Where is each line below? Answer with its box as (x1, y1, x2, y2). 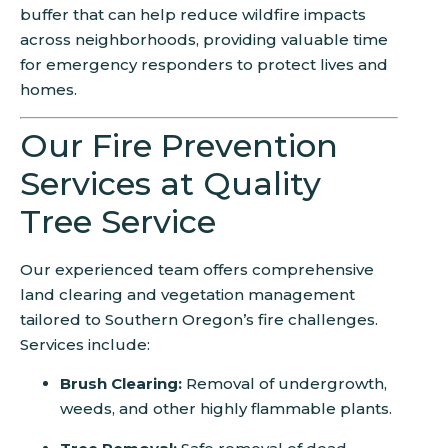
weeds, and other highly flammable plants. (60, 399, 392, 419)
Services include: (20, 334, 150, 354)
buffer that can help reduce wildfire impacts (20, 5, 366, 25)
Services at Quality (20, 163, 321, 203)
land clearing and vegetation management (20, 284, 355, 304)
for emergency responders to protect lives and (20, 55, 388, 75)
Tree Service (20, 201, 216, 241)
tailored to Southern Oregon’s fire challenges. (20, 309, 378, 329)
